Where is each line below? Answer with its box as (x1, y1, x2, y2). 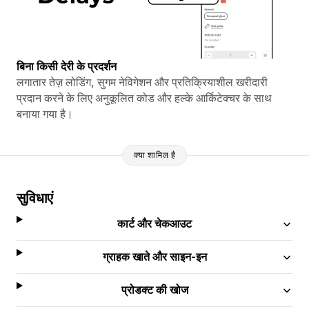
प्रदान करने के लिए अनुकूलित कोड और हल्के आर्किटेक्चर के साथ (17, 90, 272, 105)
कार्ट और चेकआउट (117, 216, 192, 230)
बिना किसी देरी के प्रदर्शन (17, 59, 117, 73)
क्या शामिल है (133, 150, 176, 161)
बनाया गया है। (17, 106, 73, 121)
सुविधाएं (17, 189, 54, 206)
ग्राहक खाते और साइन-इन (102, 249, 207, 263)
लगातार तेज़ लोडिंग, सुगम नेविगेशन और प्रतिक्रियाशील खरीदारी (17, 74, 268, 89)
